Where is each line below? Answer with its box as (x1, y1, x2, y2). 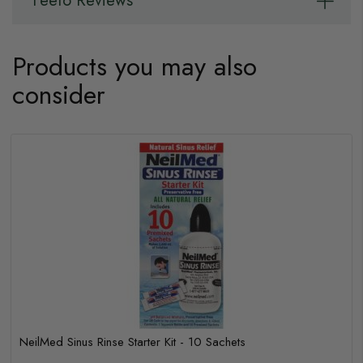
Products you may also (12, 48, 257, 85)
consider (12, 76, 105, 113)
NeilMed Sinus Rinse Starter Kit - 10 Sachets (19, 333, 246, 351)
